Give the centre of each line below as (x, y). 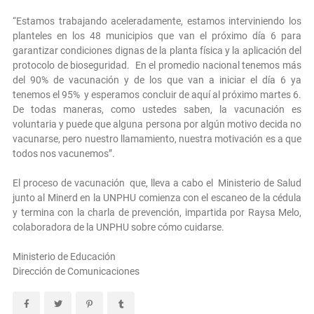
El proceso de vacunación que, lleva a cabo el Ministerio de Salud (157, 183)
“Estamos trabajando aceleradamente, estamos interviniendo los (157, 21)
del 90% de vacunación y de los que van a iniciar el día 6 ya (157, 80)
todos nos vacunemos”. (64, 154)
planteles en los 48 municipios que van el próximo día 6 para (157, 36)
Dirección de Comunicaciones (76, 272)
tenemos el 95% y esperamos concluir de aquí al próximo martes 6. (157, 95)
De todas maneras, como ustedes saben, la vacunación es (157, 110)
